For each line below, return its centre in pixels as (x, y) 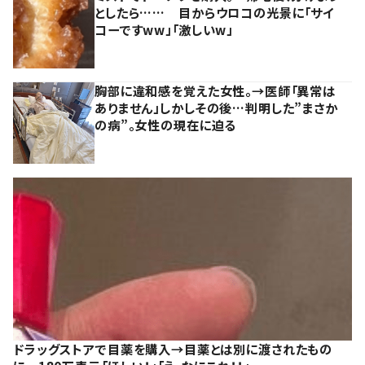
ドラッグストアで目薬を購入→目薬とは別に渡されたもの (173, 348)
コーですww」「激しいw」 (164, 29)
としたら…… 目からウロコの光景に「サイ (215, 12)
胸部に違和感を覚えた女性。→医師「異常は (215, 90)
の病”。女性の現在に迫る (166, 124)
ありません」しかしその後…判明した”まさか (216, 107)
